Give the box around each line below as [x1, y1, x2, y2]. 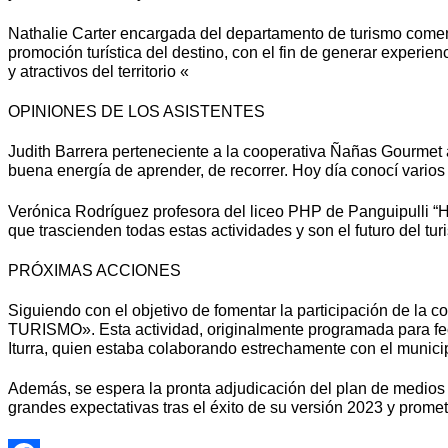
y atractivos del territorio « [8, 62, 189, 80]
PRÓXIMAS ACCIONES [8, 261, 181, 279]
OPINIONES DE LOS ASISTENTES [8, 103, 265, 121]
